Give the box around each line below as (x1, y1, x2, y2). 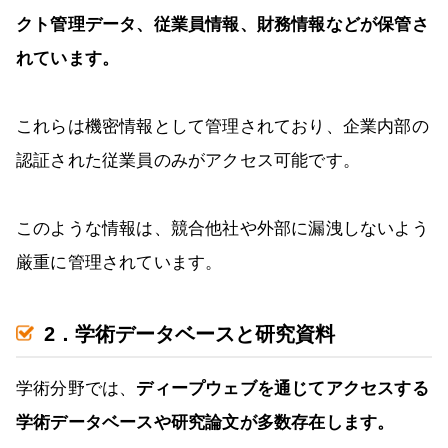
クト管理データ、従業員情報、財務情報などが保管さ (16, 15, 429, 35)
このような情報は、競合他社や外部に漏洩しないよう (16, 219, 429, 239)
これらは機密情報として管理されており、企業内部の (16, 117, 429, 137)
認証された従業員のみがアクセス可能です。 (16, 151, 360, 171)
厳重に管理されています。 (16, 253, 223, 273)
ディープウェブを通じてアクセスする (136, 379, 429, 399)
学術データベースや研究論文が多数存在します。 (16, 413, 395, 433)
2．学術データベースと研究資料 (44, 323, 335, 346)
